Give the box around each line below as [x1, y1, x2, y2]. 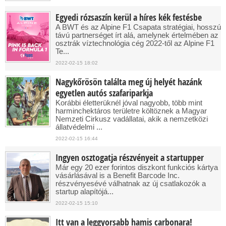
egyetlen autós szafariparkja [55, 87, 153, 99]
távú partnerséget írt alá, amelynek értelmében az [55, 31, 218, 39]
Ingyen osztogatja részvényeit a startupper [55, 151, 204, 164]
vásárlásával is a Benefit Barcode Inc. [55, 171, 180, 180]
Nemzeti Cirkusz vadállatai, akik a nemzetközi [55, 115, 208, 123]
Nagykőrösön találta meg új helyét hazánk [55, 76, 202, 88]
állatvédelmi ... [55, 123, 102, 131]
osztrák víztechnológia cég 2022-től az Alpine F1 [55, 39, 214, 47]
